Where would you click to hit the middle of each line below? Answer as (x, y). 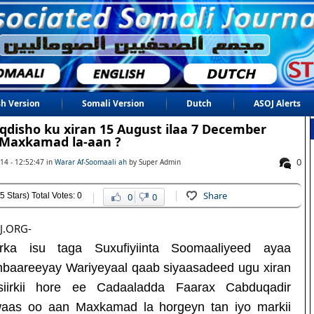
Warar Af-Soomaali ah (91, 162)
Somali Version (113, 103)
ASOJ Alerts (277, 103)
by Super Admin (154, 162)
